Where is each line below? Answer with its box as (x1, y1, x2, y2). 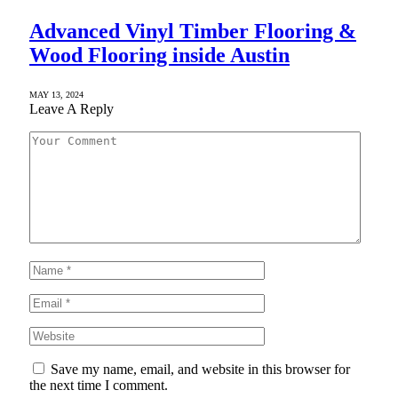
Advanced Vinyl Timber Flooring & (29, 20, 356, 44)
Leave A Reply (29, 101, 114, 117)
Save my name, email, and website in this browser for (51, 362, 350, 378)
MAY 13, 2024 (29, 90, 84, 100)
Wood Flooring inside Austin (29, 44, 290, 68)
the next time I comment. (29, 378, 168, 394)
